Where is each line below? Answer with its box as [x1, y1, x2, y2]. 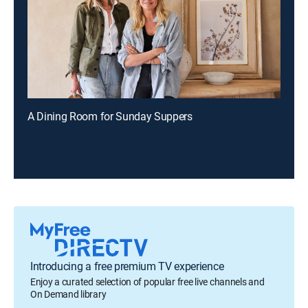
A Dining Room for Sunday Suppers [27, 109, 192, 124]
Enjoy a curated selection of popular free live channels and [30, 275, 265, 288]
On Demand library [30, 287, 107, 300]
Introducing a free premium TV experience [30, 258, 224, 274]
